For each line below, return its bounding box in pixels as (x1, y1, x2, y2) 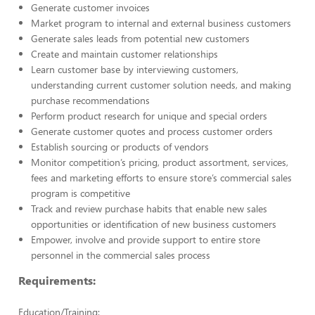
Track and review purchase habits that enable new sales (31, 202, 267, 215)
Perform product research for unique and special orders (31, 109, 267, 122)
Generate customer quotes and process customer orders (31, 124, 273, 138)
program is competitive (31, 186, 130, 200)
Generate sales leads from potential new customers (31, 32, 250, 45)
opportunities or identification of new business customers (31, 217, 276, 231)
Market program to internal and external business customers (31, 16, 291, 30)
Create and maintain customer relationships (31, 47, 218, 60)
